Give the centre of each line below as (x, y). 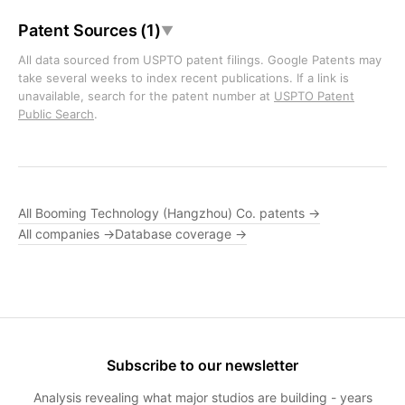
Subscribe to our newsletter (202, 365)
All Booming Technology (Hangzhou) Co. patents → (169, 213)
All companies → (66, 234)
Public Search (56, 114)
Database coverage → (181, 234)
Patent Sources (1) (89, 30)
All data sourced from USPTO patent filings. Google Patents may (200, 60)
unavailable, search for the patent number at (146, 96)
